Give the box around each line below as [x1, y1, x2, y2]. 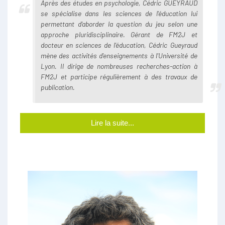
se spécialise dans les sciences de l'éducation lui [41, 9, 197, 18]
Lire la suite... [91, 119, 134, 128]
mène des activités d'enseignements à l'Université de [41, 51, 197, 60]
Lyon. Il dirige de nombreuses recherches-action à [41, 62, 197, 71]
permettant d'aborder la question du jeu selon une [41, 20, 197, 29]
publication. [41, 83, 75, 92]
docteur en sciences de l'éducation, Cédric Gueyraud [41, 41, 197, 50]
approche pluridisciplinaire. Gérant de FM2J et [41, 30, 197, 39]
